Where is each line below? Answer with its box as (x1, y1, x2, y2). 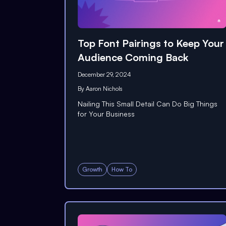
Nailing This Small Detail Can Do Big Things (78, 99, 217, 108)
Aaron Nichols (86, 84, 123, 92)
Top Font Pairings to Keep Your (78, 36, 224, 49)
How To (111, 165, 132, 173)
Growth (82, 165, 102, 173)
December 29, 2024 (78, 70, 131, 78)
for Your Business (78, 109, 135, 118)
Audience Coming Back (78, 50, 188, 64)
